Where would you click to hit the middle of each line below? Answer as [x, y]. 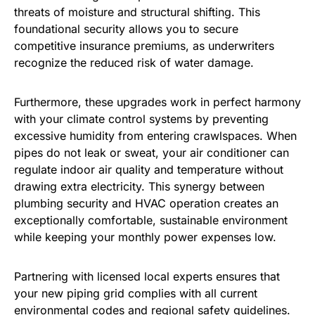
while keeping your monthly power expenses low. [145, 237]
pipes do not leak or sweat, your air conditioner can [152, 153]
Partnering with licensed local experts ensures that [147, 277]
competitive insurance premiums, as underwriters [144, 46]
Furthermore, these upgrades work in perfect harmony [157, 102]
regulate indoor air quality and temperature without [149, 170]
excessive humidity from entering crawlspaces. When [155, 136]
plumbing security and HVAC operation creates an [146, 204]
